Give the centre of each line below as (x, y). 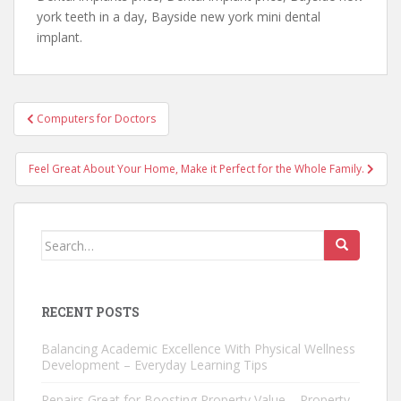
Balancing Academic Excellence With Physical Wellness (198, 349)
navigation (72, 136)
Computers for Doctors (96, 119)
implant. (60, 37)
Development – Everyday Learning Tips (154, 365)
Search (62, 239)
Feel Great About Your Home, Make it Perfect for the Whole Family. (198, 169)
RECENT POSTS (90, 312)
